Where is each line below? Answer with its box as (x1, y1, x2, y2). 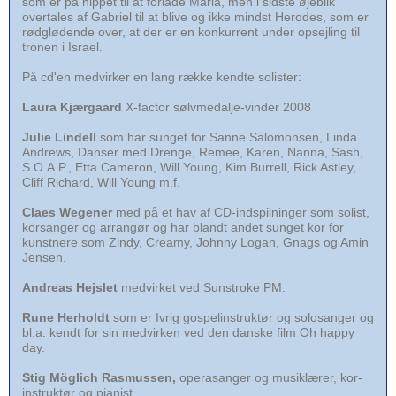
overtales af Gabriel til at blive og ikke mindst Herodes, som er (22, 9, 369, 24)
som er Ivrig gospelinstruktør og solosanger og (110, 309, 374, 324)
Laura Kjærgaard (22, 99, 122, 114)
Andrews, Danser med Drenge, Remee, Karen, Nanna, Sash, (22, 144, 363, 159)
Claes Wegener (22, 204, 112, 219)
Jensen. (22, 249, 66, 264)
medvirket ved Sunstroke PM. (118, 279, 286, 294)
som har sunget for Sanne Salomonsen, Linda (96, 129, 357, 144)
